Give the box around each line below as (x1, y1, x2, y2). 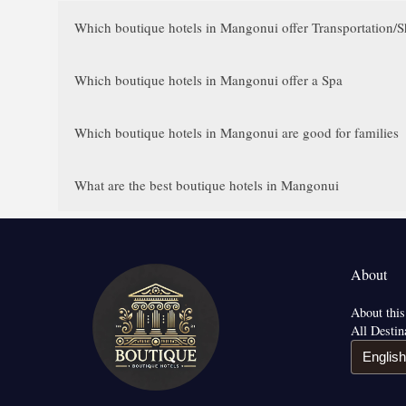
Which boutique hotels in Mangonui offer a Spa (74, 71, 343, 89)
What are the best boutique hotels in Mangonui (74, 176, 339, 194)
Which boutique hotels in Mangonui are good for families (74, 123, 399, 141)
